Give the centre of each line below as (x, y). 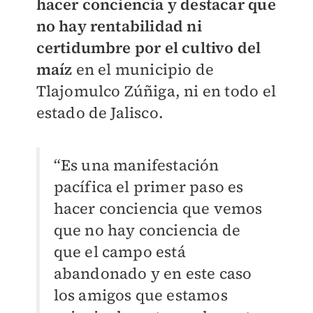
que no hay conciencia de (147, 230)
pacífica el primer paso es (148, 187)
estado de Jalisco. (100, 112)
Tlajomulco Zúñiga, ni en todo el (156, 91)
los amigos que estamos (140, 295)
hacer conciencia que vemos (158, 208)
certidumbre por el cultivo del (148, 48)
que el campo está (119, 252)
